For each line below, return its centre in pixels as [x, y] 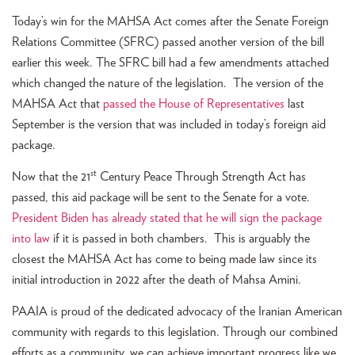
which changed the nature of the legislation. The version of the [168, 83]
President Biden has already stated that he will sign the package [167, 218]
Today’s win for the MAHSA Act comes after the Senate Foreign [170, 21]
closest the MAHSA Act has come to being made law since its [164, 259]
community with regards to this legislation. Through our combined [175, 332]
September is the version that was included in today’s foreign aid [169, 124]
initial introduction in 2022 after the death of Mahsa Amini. [161, 279]
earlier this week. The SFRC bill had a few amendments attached [170, 62]
